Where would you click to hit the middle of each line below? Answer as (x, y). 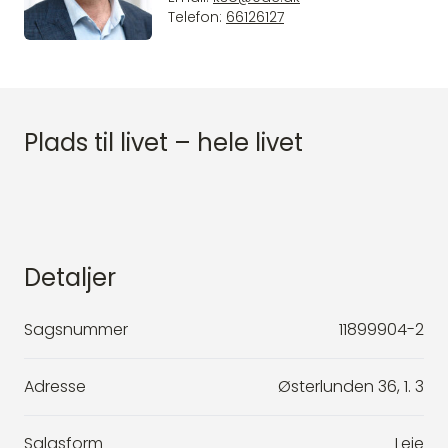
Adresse (55, 386)
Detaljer (70, 277)
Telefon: (197, 17)
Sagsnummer (76, 329)
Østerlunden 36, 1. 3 (351, 386)
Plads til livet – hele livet (163, 142)
